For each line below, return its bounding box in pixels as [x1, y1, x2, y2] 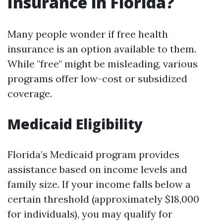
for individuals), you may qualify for [7, 208, 172, 220]
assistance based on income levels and [7, 163, 187, 175]
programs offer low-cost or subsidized [7, 72, 187, 85]
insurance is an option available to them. [7, 43, 196, 55]
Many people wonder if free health [7, 28, 168, 40]
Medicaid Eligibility [7, 114, 143, 133]
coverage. [7, 87, 52, 100]
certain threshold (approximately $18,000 [7, 193, 199, 205]
